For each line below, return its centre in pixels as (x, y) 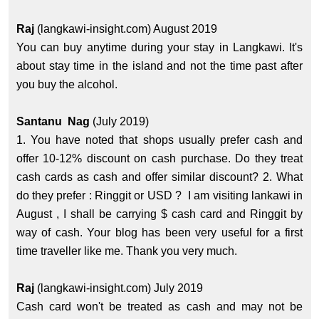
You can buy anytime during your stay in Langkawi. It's (159, 48)
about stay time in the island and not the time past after (159, 66)
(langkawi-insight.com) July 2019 (120, 288)
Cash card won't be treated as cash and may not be (159, 307)
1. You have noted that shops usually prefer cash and (159, 140)
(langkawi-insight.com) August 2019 (127, 29)
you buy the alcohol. (68, 85)
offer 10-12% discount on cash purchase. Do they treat (159, 159)
